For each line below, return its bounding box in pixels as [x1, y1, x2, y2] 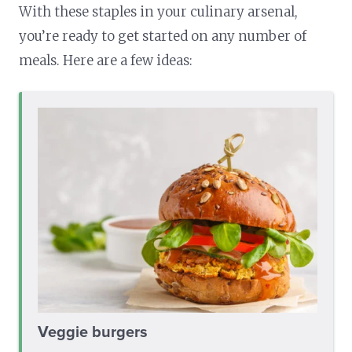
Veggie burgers [38, 322, 148, 342]
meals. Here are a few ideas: [19, 51, 193, 69]
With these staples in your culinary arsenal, [19, 2, 299, 20]
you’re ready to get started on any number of [19, 27, 307, 45]
